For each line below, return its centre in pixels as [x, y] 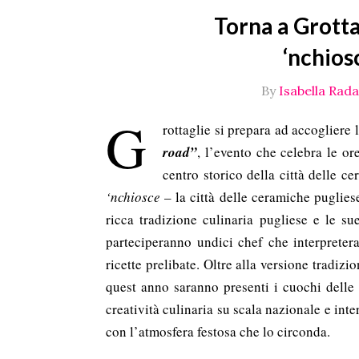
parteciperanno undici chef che [200, 242]
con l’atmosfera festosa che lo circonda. [218, 331]
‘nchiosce [133, 197]
